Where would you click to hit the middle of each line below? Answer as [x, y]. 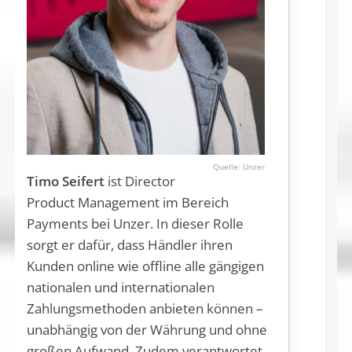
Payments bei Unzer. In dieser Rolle [135, 224]
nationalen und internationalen [120, 288]
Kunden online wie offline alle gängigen [145, 266]
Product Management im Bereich [127, 203]
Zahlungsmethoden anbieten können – [145, 309]
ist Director [139, 181]
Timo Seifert [65, 181]
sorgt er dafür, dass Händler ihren [129, 245]
